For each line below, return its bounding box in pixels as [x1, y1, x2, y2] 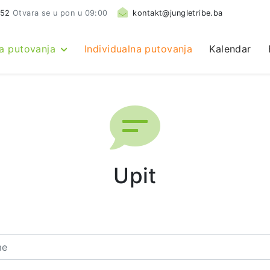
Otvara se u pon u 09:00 [12, 8, 108, 17]
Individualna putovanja [84, 43, 193, 55]
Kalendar [209, 43, 251, 55]
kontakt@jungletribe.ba [133, 8, 223, 17]
